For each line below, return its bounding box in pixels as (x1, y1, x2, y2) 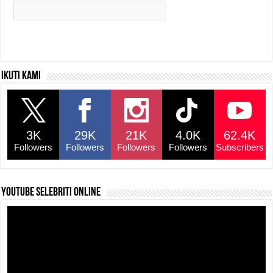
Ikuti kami (1, 70, 41, 83)
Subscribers (215, 142, 264, 153)
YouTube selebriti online (1, 186, 101, 199)
